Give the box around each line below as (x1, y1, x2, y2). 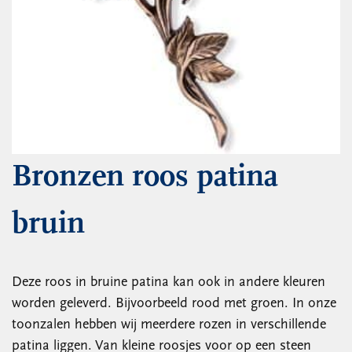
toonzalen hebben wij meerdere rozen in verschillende (12, 317, 326, 332)
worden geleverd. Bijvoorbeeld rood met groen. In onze (12, 296, 336, 311)
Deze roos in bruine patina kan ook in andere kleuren (12, 275, 325, 290)
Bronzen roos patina (12, 162, 278, 193)
